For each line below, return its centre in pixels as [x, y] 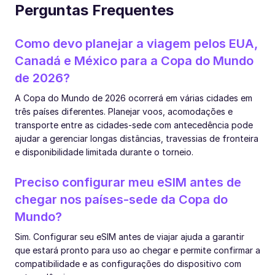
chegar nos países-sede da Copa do [121, 199]
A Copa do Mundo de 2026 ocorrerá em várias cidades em [134, 98]
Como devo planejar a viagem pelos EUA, [136, 43]
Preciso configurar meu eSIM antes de [128, 182]
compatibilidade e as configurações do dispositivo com [128, 263]
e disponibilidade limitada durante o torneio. [104, 152]
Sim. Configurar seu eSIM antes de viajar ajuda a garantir [130, 236]
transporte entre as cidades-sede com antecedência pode [134, 125]
